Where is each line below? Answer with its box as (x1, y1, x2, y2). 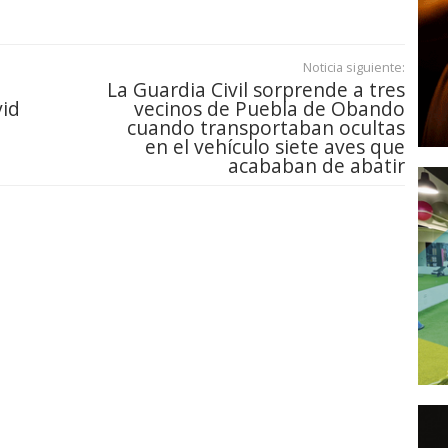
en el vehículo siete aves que (145, 133, 405, 161)
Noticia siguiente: (303, 58, 405, 77)
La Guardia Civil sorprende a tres (107, 76, 405, 104)
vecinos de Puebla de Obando (134, 95, 405, 123)
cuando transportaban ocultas (127, 114, 405, 142)
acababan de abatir (228, 152, 405, 180)
